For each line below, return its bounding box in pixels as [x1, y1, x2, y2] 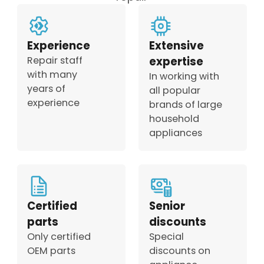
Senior [148, 199, 185, 214]
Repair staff [27, 54, 82, 68]
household [148, 112, 199, 126]
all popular [148, 84, 200, 98]
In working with [148, 70, 219, 84]
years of [27, 82, 65, 96]
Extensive [148, 38, 204, 54]
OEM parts [27, 244, 75, 258]
